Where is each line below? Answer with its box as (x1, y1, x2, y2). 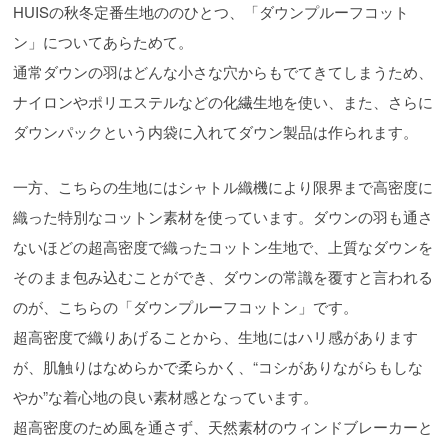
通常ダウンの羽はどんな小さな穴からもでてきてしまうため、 (13, 60, 434, 82)
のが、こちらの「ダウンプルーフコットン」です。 (13, 295, 359, 317)
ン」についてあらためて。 (13, 30, 194, 52)
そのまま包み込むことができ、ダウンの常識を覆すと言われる (13, 265, 434, 287)
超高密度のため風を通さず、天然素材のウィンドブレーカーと (13, 415, 434, 437)
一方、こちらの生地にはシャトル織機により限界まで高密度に (13, 175, 434, 197)
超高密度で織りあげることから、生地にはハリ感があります (13, 325, 419, 347)
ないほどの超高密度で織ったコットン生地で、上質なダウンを (13, 235, 434, 257)
